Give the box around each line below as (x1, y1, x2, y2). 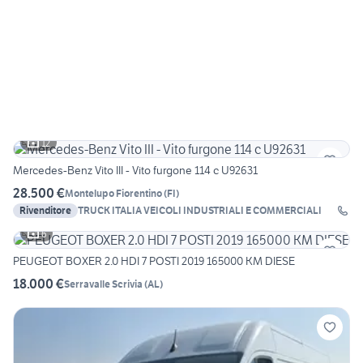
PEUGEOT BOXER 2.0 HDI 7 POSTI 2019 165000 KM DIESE (13, 254, 295, 269)
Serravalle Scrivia (64, 277, 143, 290)
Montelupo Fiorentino (65, 186, 162, 199)
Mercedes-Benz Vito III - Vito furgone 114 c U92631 (13, 163, 258, 178)
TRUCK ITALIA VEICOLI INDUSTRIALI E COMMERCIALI (78, 204, 322, 217)
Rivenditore (19, 204, 71, 217)
